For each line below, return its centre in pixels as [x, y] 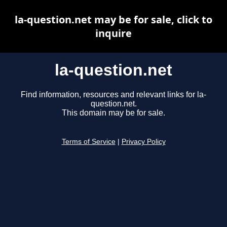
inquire [113, 33]
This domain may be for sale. [113, 113]
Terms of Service [88, 142]
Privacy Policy [143, 142]
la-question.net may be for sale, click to [113, 20]
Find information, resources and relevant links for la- [113, 95]
